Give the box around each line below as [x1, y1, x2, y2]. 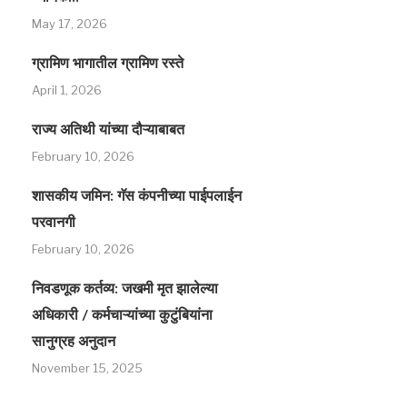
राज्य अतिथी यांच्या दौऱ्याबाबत [32, 121, 184, 139]
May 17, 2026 [32, 15, 107, 31]
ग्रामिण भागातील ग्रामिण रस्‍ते [32, 55, 184, 73]
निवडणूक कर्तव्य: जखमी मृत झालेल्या [32, 280, 218, 298]
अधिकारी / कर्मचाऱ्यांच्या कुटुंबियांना [32, 306, 213, 324]
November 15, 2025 [32, 360, 143, 375]
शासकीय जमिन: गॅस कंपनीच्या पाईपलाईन [32, 187, 242, 205]
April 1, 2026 [32, 82, 102, 97]
